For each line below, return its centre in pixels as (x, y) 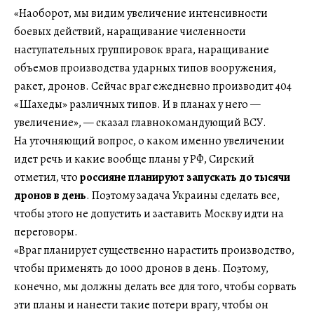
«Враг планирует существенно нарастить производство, (154, 250)
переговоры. (46, 232)
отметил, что (47, 177)
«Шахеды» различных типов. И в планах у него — (137, 104)
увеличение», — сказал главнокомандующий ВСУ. (140, 122)
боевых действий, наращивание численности (130, 31)
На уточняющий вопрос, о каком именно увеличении (149, 141)
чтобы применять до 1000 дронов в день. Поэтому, (141, 268)
